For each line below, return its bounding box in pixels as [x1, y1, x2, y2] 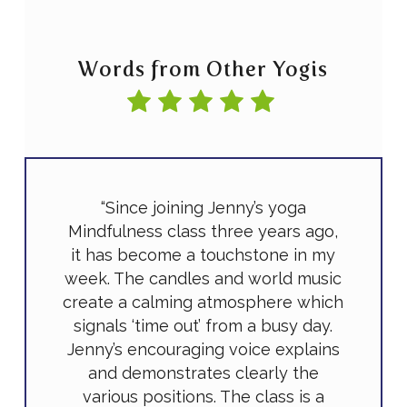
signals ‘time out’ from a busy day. [74, 315, 333, 335]
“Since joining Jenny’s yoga [100, 197, 306, 217]
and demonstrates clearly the [87, 362, 319, 382]
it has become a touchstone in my [71, 244, 336, 264]
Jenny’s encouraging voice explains [66, 339, 340, 359]
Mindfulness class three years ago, [68, 221, 339, 241]
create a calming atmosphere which [63, 292, 344, 312]
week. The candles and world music [65, 268, 342, 288]
